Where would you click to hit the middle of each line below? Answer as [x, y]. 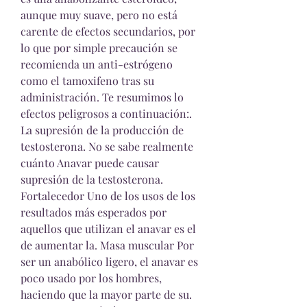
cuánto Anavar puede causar [90, 163]
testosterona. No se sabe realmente [107, 146]
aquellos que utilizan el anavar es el [108, 229]
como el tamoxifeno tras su [87, 81]
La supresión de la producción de [102, 130]
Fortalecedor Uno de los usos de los [108, 196]
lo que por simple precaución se [99, 48]
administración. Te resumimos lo [102, 97]
